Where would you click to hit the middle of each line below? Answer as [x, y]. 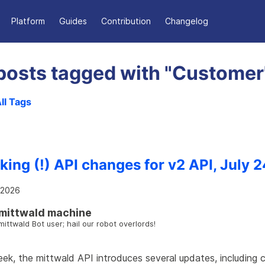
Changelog [187, 21]
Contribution [126, 21]
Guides [73, 21]
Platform [28, 21]
